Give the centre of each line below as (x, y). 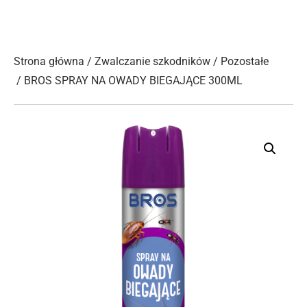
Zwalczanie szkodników (152, 61)
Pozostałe (245, 61)
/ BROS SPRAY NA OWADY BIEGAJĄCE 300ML (128, 81)
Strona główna (49, 61)
